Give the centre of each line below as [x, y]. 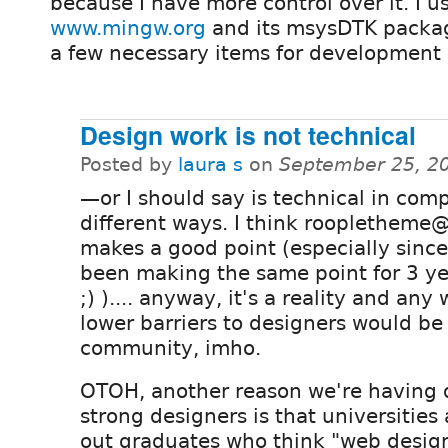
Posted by [129, 165]
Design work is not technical [248, 135]
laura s [210, 165]
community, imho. [170, 348]
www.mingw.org [128, 28]
